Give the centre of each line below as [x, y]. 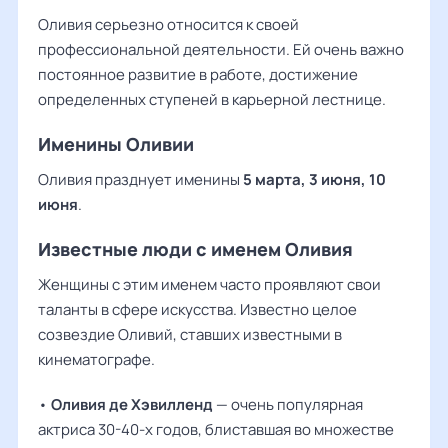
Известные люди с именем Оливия [195, 249]
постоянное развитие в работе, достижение [198, 74]
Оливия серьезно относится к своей [168, 24]
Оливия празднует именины [140, 179]
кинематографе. [96, 359]
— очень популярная [288, 404]
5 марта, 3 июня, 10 [314, 179]
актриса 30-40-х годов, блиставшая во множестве [216, 429]
